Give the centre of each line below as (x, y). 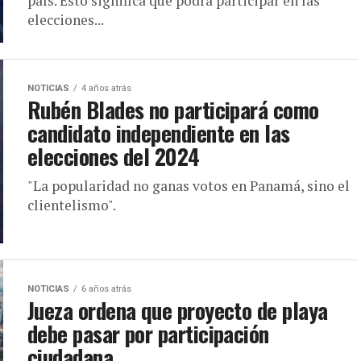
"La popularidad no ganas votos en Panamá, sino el (189, 185)
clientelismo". (72, 205)
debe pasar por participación (148, 333)
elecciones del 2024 (114, 156)
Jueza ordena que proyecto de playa (178, 310)
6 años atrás (106, 288)
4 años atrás (106, 88)
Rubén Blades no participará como (173, 109)
